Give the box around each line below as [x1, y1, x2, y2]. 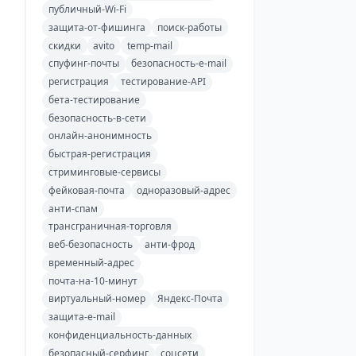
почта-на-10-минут [48, 273, 137, 288]
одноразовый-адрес [137, 183, 231, 197]
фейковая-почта [48, 183, 125, 197]
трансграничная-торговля [48, 219, 172, 234]
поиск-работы [157, 20, 222, 34]
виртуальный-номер [48, 292, 145, 306]
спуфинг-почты [48, 56, 119, 71]
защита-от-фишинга [48, 20, 145, 34]
